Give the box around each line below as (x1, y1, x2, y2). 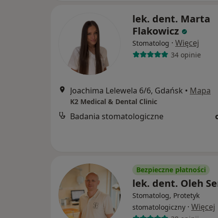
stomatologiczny (132, 202, 185, 212)
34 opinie (170, 50, 201, 59)
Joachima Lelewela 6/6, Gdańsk (70, 85, 183, 96)
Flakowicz (132, 24, 179, 37)
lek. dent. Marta (132, 12, 210, 25)
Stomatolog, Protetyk (132, 191, 200, 200)
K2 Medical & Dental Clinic (70, 97, 157, 106)
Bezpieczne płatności (136, 165, 206, 174)
